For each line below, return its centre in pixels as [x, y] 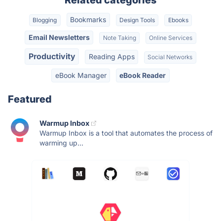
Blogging [45, 20]
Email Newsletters [59, 37]
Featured [30, 99]
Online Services [171, 38]
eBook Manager [81, 75]
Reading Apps [111, 57]
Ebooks [178, 20]
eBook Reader [143, 75]
